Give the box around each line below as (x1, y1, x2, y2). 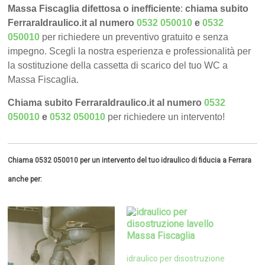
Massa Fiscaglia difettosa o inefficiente (8, 4, 181, 14)
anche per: (8, 175, 43, 184)
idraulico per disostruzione (126, 254, 225, 264)
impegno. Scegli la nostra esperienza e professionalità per (8, 46, 251, 57)
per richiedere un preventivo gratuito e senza (42, 32, 229, 43)
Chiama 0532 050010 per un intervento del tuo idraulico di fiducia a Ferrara (8, 156, 252, 165)
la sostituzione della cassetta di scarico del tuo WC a (8, 60, 228, 71)
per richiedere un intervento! (108, 112, 225, 122)
